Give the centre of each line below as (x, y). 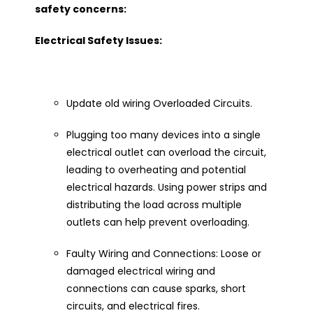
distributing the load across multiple (154, 204)
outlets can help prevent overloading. (158, 222)
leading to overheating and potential (156, 169)
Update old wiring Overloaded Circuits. (159, 103)
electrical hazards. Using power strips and (167, 187)
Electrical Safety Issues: (99, 40)
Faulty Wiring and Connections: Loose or (164, 253)
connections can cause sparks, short (156, 288)
